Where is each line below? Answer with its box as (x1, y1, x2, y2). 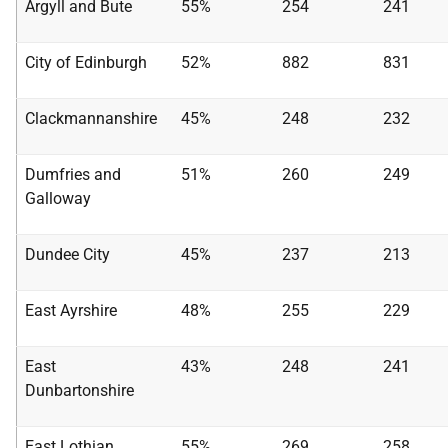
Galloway (25, 189, 91, 208)
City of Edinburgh (25, 53, 147, 72)
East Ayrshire (25, 301, 117, 320)
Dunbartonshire (25, 381, 134, 400)
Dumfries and (25, 165, 121, 184)
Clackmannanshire (25, 109, 157, 128)
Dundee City (25, 245, 110, 264)
